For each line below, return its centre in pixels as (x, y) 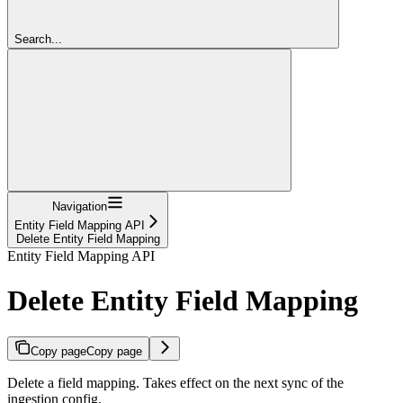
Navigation (80, 207)
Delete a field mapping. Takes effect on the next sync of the (175, 383)
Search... (38, 40)
